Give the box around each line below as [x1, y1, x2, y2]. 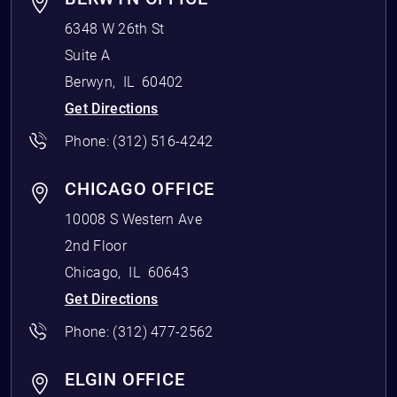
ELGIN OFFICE [65, 369, 185, 390]
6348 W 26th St [65, 20, 165, 37]
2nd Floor [65, 237, 127, 254]
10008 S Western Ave [65, 211, 203, 228]
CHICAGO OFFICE [65, 178, 215, 199]
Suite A [65, 47, 111, 64]
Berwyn [65, 74, 113, 90]
